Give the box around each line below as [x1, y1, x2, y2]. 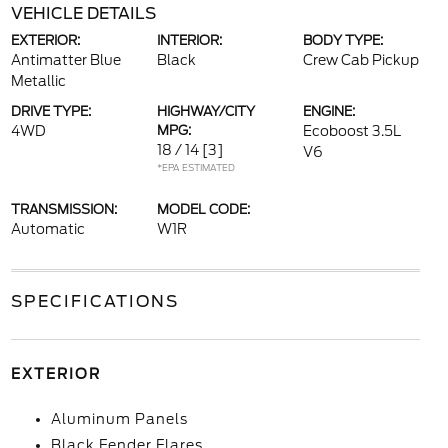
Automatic [10, 221, 85, 237]
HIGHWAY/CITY [156, 104, 255, 119]
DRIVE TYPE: [10, 104, 91, 119]
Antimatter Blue [10, 52, 121, 68]
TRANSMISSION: [10, 202, 117, 217]
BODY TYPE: [303, 33, 384, 48]
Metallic [10, 73, 66, 89]
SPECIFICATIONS [10, 292, 179, 311]
